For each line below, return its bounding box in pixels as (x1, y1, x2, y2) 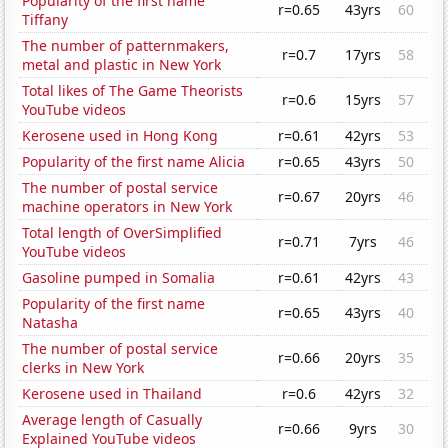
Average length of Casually (22, 410, 203, 430)
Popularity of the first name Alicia (22, 152, 246, 172)
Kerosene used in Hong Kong (22, 126, 219, 146)
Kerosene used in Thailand (22, 384, 203, 404)
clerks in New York (22, 358, 145, 378)
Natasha (22, 313, 79, 333)
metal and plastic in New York (22, 55, 222, 75)
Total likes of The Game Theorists (22, 81, 244, 101)
